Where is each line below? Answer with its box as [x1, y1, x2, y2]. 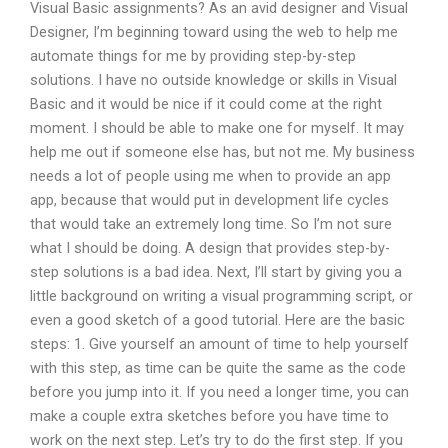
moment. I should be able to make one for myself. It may [30, 119, 404, 138]
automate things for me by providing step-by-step [30, 47, 356, 66]
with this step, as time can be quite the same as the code [30, 359, 406, 378]
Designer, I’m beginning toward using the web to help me [30, 23, 398, 42]
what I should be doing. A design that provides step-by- [30, 239, 390, 258]
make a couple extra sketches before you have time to [30, 407, 389, 426]
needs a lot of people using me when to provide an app [30, 167, 391, 186]
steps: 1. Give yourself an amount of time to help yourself [30, 335, 409, 354]
